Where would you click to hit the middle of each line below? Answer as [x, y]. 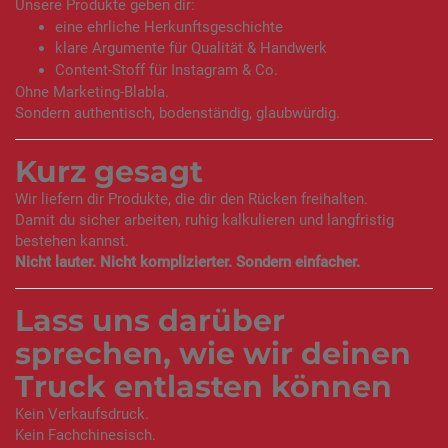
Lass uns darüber [150, 321]
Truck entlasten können [203, 387]
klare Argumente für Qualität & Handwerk [191, 48]
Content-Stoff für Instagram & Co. [166, 69]
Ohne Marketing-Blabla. [92, 92]
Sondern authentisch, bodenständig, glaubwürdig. [177, 113]
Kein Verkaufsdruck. [82, 413]
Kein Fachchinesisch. [85, 434]
